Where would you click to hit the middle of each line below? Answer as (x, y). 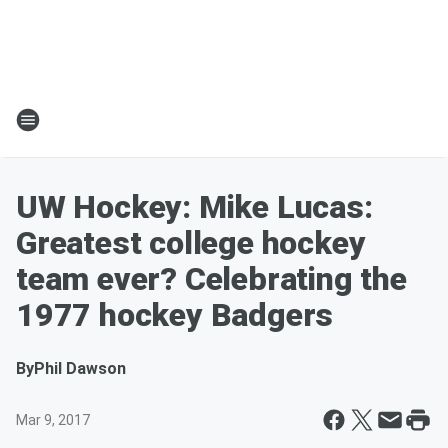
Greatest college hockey (191, 243)
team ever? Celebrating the (211, 279)
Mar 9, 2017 (53, 420)
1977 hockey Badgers (175, 315)
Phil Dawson (80, 368)
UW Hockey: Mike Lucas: (194, 207)
